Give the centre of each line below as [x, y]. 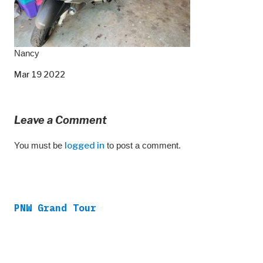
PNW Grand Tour [55, 208]
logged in [85, 145]
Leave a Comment [60, 120]
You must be [39, 145]
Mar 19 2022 [40, 74]
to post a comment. [143, 145]
